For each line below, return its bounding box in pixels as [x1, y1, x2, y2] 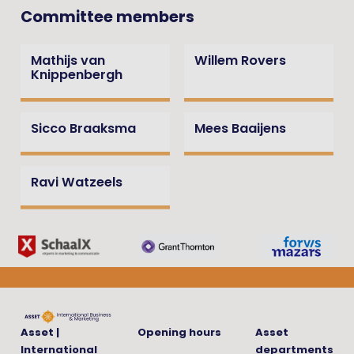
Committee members [20, 9, 194, 26]
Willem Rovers [194, 55, 286, 68]
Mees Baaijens [194, 122, 286, 136]
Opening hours [137, 328, 222, 339]
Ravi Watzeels [30, 176, 122, 190]
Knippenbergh [30, 69, 122, 82]
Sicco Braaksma [30, 122, 136, 136]
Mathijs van [30, 55, 105, 68]
